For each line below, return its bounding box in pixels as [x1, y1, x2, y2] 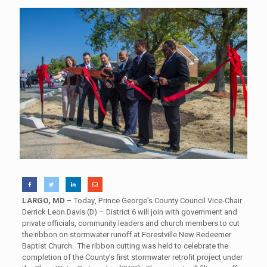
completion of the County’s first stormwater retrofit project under [21, 252, 243, 263]
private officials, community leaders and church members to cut [21, 218, 240, 229]
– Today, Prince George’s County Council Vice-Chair [64, 195, 242, 207]
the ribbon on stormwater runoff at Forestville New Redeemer [21, 229, 231, 241]
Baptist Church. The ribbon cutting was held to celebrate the [21, 240, 228, 252]
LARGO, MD [21, 195, 65, 207]
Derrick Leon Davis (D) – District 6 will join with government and [21, 206, 237, 218]
